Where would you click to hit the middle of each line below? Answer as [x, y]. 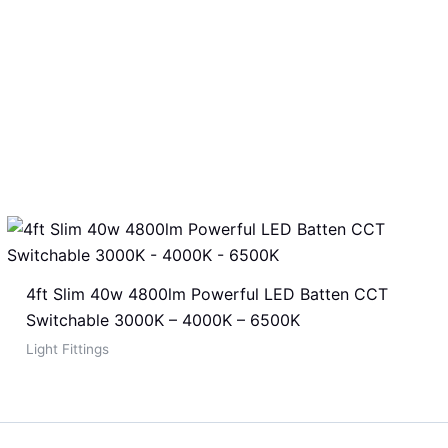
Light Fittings [67, 348]
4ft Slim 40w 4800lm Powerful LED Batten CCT [206, 293]
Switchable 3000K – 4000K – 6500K [162, 319]
